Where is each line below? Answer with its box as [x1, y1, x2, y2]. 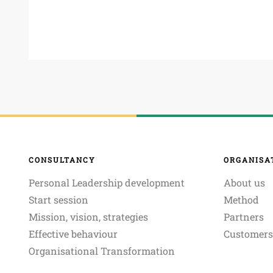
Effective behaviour [29, 227, 118, 241]
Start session [29, 193, 88, 207]
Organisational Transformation [29, 244, 175, 258]
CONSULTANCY [29, 155, 96, 165]
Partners [224, 210, 264, 224]
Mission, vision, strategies [29, 210, 148, 224]
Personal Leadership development [29, 176, 185, 190]
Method [224, 193, 259, 207]
